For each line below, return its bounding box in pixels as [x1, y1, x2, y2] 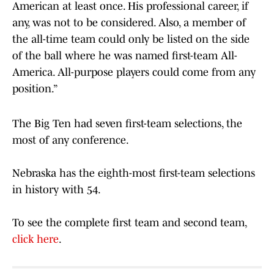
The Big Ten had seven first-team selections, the [12, 117, 242, 130]
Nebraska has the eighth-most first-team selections [12, 167, 255, 180]
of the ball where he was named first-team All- [12, 50, 237, 62]
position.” [12, 83, 58, 95]
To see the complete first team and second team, [12, 217, 246, 229]
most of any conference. [12, 134, 129, 147]
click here [12, 233, 59, 246]
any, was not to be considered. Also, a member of [12, 17, 246, 29]
